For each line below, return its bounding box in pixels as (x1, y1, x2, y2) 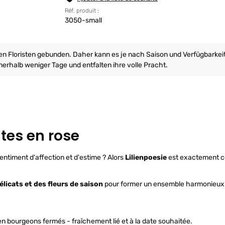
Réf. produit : (64, 7, 99, 15)
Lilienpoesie (125, 153, 167, 162)
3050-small (64, 16, 102, 25)
